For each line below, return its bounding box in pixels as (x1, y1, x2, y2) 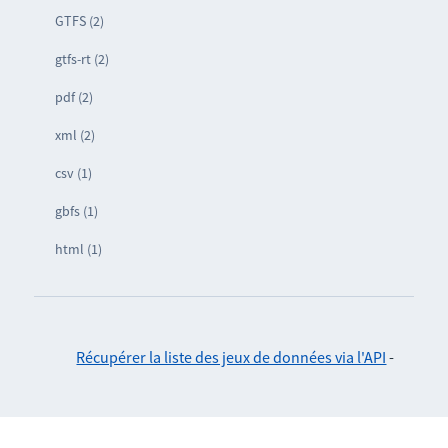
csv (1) (54, 164, 92, 183)
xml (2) (54, 126, 95, 145)
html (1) (54, 240, 102, 259)
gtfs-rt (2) (54, 50, 109, 69)
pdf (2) (54, 88, 93, 107)
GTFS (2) (54, 12, 104, 31)
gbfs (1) (54, 202, 98, 221)
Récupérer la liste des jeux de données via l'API (76, 347, 387, 368)
